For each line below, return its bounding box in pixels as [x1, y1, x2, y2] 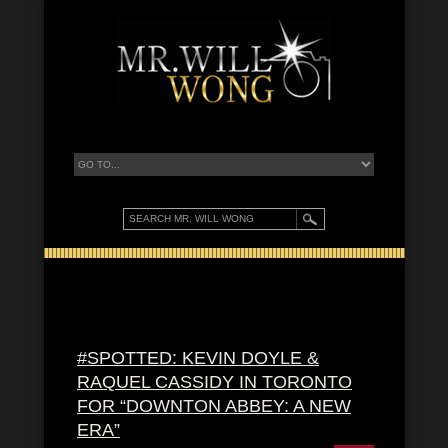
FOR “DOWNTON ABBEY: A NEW [77, 396, 351, 416]
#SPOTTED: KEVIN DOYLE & [77, 348, 319, 368]
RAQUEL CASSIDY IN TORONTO [77, 372, 352, 392]
